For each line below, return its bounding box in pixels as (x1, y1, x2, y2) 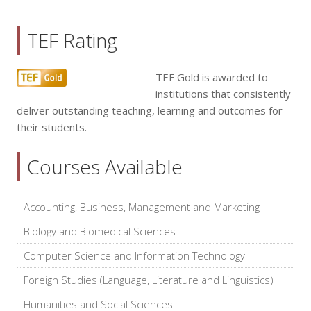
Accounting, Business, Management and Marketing (24, 199, 260, 214)
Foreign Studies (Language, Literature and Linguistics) (24, 272, 274, 287)
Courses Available (27, 153, 183, 180)
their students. (17, 119, 87, 134)
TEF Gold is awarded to (155, 69, 268, 84)
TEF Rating (27, 26, 117, 53)
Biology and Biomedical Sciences (24, 224, 176, 238)
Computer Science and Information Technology (24, 248, 245, 262)
